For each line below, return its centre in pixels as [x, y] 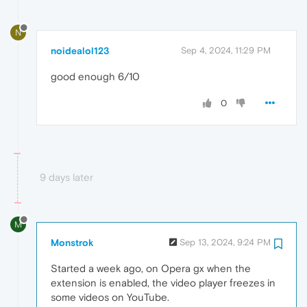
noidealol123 [80, 50]
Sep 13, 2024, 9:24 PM [225, 242]
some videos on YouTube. [110, 297]
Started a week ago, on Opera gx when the [151, 268]
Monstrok [72, 242]
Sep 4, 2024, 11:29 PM [226, 50]
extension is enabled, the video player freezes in [163, 282]
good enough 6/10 [95, 76]
